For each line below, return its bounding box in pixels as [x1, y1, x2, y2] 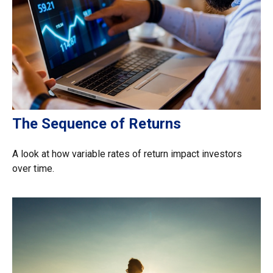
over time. [12, 162, 54, 174]
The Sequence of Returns [12, 115, 181, 132]
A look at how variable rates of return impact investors [12, 147, 242, 160]
